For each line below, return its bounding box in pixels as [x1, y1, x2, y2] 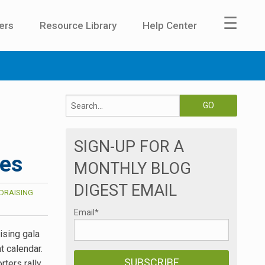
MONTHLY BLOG [74, 159, 191, 179]
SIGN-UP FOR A [74, 137, 184, 157]
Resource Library [40, 20, 117, 31]
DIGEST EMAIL [74, 181, 177, 201]
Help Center [143, 20, 197, 31]
